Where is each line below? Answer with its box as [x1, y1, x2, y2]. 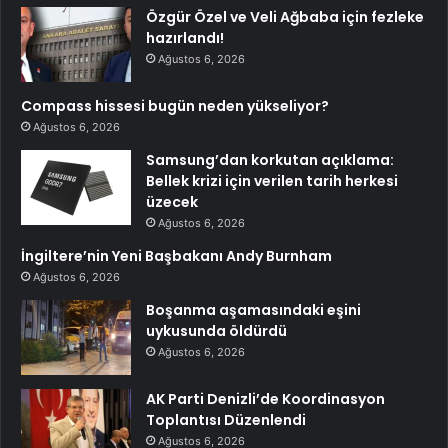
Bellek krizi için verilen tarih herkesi [146, 171, 398, 192]
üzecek [146, 192, 198, 213]
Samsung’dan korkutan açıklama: [146, 150, 394, 171]
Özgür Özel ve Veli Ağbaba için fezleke [146, 7, 424, 28]
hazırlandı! [146, 28, 224, 49]
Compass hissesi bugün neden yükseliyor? [21, 96, 329, 117]
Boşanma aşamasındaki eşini [146, 300, 361, 321]
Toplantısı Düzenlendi [146, 410, 306, 431]
